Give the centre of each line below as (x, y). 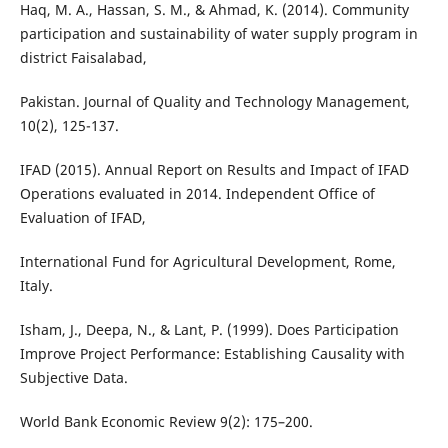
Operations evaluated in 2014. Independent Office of (197, 194)
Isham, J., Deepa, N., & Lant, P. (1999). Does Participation (209, 330)
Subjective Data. (73, 378)
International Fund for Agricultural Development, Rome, (207, 262)
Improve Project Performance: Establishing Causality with (212, 354)
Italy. (36, 286)
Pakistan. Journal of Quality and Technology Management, (214, 102)
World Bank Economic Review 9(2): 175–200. (166, 422)
